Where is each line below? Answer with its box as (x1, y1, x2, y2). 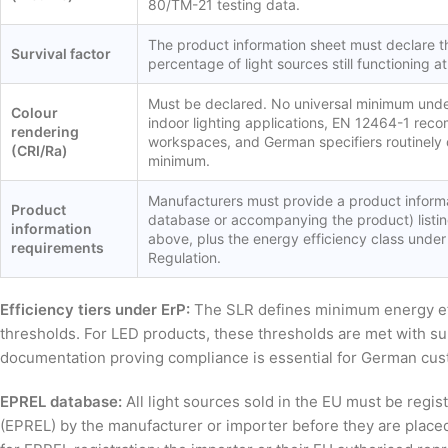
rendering (11, 123, 79, 141)
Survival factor (11, 45, 111, 63)
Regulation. (148, 249, 221, 267)
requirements (11, 239, 104, 257)
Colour (11, 104, 58, 122)
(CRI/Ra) (11, 142, 68, 160)
